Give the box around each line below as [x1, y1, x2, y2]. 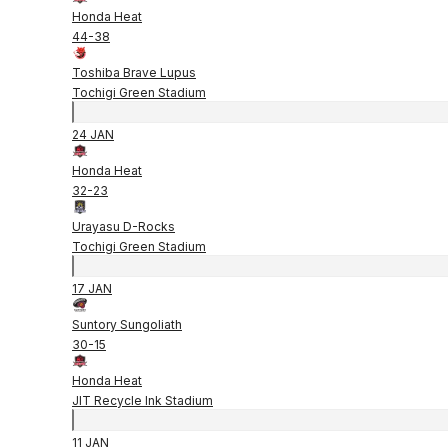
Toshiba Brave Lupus [72, 64, 196, 80]
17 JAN [72, 280, 112, 296]
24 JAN [72, 126, 114, 142]
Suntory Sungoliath [72, 316, 182, 332]
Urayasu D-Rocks [72, 218, 175, 234]
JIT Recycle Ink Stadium [72, 392, 213, 408]
